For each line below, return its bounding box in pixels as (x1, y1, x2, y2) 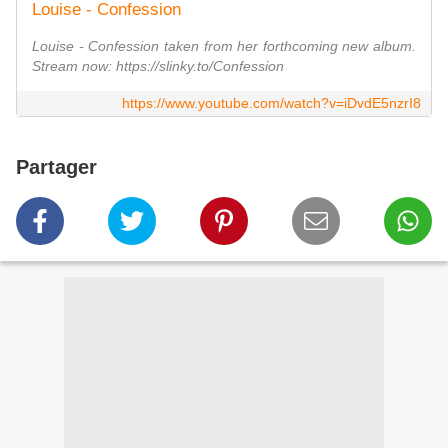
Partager (16, 156, 97, 179)
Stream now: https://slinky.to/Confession (32, 58, 284, 75)
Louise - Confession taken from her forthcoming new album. (32, 38, 416, 55)
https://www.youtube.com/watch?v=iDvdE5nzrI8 (122, 95, 421, 112)
